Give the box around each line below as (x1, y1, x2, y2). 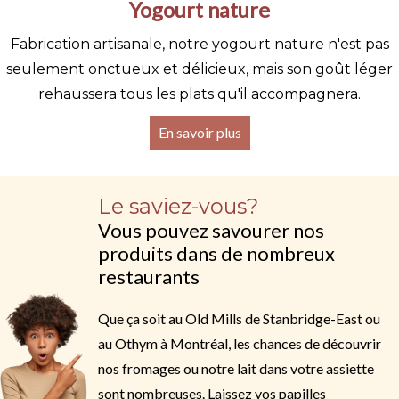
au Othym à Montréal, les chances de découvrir (98, 335, 381, 352)
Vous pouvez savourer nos (98, 219, 324, 242)
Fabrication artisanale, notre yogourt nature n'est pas (10, 36, 389, 53)
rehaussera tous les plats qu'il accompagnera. (38, 85, 361, 102)
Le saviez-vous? (98, 193, 258, 219)
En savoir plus (158, 124, 241, 141)
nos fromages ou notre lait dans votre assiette (98, 360, 374, 377)
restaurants (98, 265, 199, 289)
